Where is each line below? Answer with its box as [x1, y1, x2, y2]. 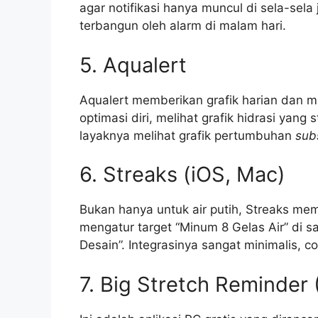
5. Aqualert [79, 52, 187, 77]
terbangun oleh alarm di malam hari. [79, 18, 286, 33]
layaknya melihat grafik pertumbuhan [79, 128, 295, 143]
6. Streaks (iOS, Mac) [79, 162, 285, 187]
